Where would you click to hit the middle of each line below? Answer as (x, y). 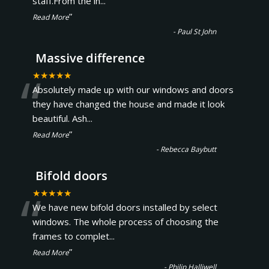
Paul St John (197, 32)
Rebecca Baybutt (189, 149)
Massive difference (90, 58)
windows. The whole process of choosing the (125, 222)
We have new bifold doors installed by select (125, 207)
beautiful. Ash (59, 118)
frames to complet (71, 236)
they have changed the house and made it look (128, 104)
